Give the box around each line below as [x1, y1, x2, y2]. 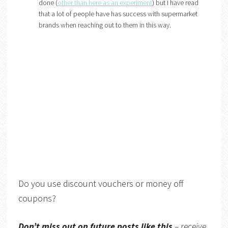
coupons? [18, 192, 56, 204]
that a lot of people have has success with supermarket [38, 9, 197, 18]
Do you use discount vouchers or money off [18, 177, 184, 189]
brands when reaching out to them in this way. [38, 20, 171, 30]
